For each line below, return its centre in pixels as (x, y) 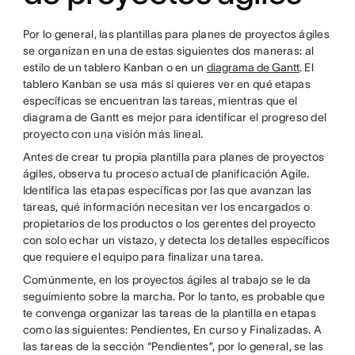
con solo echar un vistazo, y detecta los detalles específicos (176, 240)
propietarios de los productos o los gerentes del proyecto (169, 223)
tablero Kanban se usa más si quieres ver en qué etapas (166, 84)
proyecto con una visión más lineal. (113, 134)
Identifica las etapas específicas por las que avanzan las (167, 190)
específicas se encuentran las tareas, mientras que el (160, 101)
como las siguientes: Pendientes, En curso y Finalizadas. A (172, 330)
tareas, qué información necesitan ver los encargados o (166, 207)
